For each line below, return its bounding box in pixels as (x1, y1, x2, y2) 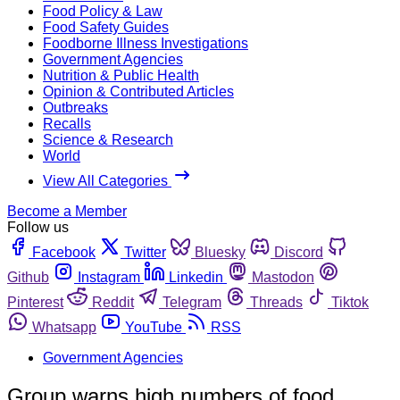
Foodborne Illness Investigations (43, 35, 248, 51)
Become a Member (7, 203, 127, 219)
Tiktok (331, 294, 369, 310)
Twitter (124, 244, 166, 260)
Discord (274, 244, 323, 260)
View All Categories (43, 172, 171, 188)
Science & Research (43, 131, 173, 147)
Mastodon (252, 269, 314, 285)
